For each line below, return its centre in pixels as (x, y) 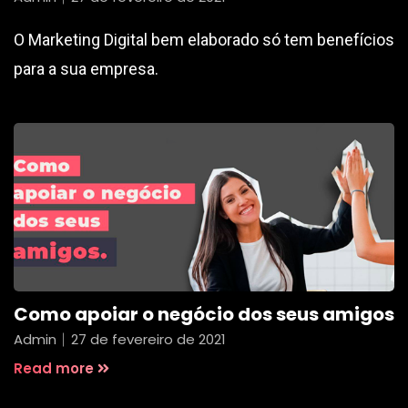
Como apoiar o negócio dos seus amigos (204, 314)
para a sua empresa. (86, 68)
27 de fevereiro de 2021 (148, 339)
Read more (54, 368)
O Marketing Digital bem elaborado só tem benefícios (204, 39)
